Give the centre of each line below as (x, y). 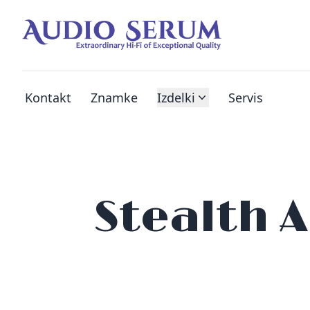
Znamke (114, 98)
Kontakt (48, 98)
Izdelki (176, 98)
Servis (246, 98)
